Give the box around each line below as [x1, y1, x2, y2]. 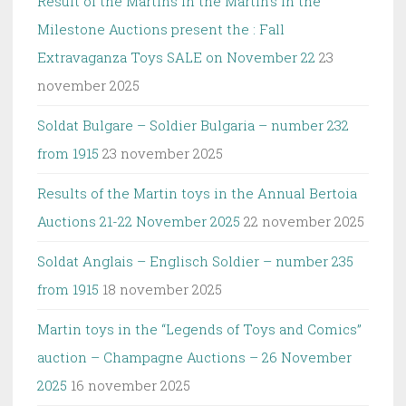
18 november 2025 [102, 279, 222, 298]
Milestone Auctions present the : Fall [37, 19, 285, 38]
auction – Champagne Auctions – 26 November [37, 347, 352, 366]
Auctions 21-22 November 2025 [37, 211, 240, 230]
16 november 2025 [71, 375, 190, 394]
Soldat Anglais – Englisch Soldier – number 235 [37, 251, 353, 270]
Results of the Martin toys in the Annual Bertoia [37, 183, 357, 202]
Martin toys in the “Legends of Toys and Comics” [37, 319, 362, 338]
